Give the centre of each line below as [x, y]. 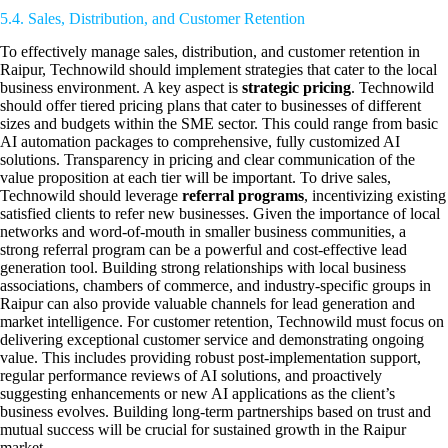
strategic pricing [296, 87]
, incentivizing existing [375, 195]
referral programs [243, 195]
